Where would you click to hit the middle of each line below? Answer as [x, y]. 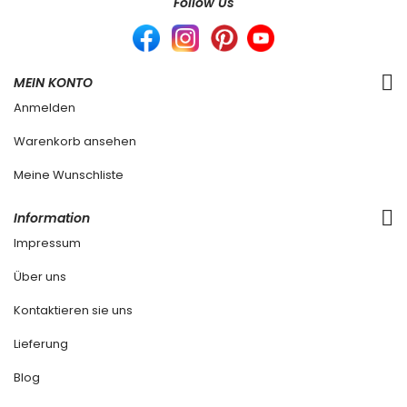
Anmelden [45, 108]
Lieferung [41, 344]
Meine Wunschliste [69, 175]
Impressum [47, 243]
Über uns [40, 277]
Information [52, 218]
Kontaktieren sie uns [73, 311]
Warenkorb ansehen [75, 142]
